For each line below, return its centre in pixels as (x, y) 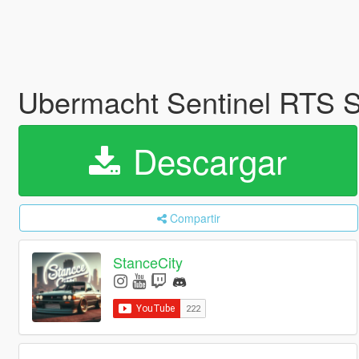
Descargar (205, 160)
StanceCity (148, 262)
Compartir (195, 218)
